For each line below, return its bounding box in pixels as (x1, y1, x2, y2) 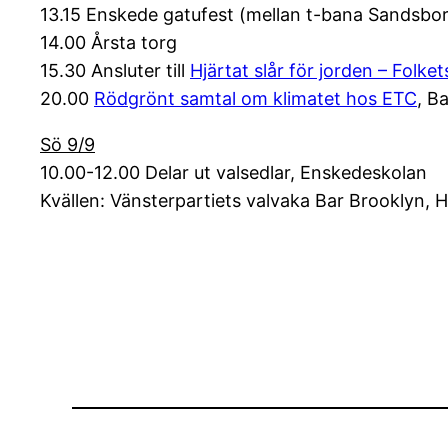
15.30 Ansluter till (40, 60, 190, 82)
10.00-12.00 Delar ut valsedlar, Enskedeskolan (40, 162, 427, 184)
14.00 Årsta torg (40, 32, 177, 54)
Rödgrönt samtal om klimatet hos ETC (94, 88, 417, 110)
